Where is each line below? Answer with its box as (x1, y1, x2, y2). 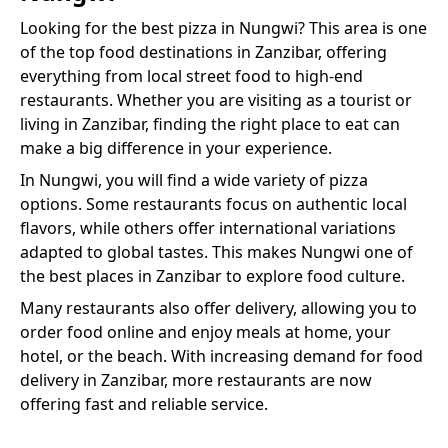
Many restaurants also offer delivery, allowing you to (20, 296, 417, 319)
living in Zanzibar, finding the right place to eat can (20, 112, 400, 135)
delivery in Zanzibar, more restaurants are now (20, 368, 372, 391)
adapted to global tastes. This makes (20, 240, 301, 263)
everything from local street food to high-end (20, 64, 363, 87)
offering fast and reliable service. (20, 392, 268, 415)
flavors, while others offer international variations (20, 216, 396, 239)
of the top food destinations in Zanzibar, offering (20, 40, 387, 63)
